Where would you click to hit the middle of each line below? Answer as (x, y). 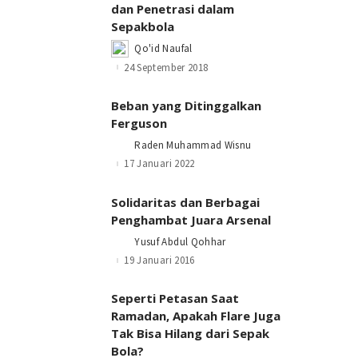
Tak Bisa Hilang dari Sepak (191, 334)
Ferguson (139, 123)
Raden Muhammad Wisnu (193, 145)
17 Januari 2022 (159, 164)
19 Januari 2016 (159, 261)
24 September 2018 (166, 67)
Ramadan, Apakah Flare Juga (196, 316)
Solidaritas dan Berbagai (186, 202)
